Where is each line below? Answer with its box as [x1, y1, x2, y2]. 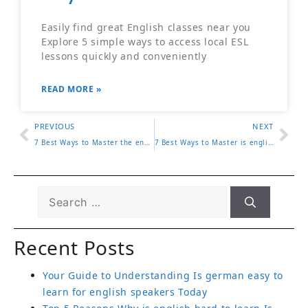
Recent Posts [14, 234, 135, 261]
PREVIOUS [34, 121, 76, 132]
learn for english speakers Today [43, 285, 208, 299]
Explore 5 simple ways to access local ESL [41, 35, 249, 49]
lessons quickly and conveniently [41, 49, 207, 63]
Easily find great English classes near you [41, 21, 251, 34]
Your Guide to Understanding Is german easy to [43, 269, 283, 283]
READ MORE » [41, 83, 102, 96]
